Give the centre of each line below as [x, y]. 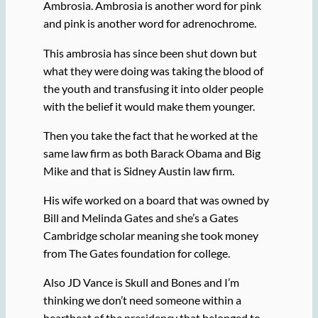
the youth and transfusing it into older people [153, 88]
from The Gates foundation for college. [137, 253]
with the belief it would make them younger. [150, 106]
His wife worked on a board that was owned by [156, 200]
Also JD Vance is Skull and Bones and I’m [141, 283]
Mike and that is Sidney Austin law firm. [138, 170]
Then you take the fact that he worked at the [150, 135]
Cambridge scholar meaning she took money [150, 236]
